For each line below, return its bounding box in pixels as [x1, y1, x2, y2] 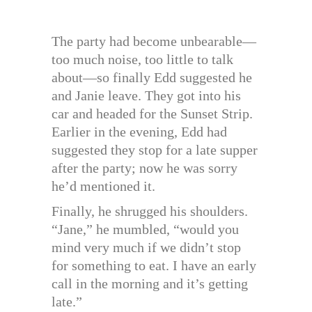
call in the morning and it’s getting [52, 276, 248, 292]
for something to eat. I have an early [52, 258, 256, 274]
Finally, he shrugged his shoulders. [52, 203, 248, 219]
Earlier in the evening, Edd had [52, 124, 227, 140]
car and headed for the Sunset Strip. [52, 106, 253, 122]
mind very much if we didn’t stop [52, 240, 241, 256]
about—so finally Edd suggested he [52, 70, 252, 86]
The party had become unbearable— [52, 33, 256, 49]
